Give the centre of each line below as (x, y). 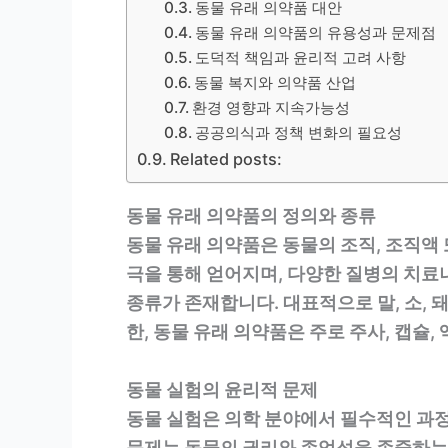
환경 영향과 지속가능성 (271, 107)
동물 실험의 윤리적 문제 (222, 389)
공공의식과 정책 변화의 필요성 (299, 132)
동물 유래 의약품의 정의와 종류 (251, 215)
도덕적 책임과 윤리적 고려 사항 (301, 57)
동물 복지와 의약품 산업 (275, 82)
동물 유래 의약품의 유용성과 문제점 (316, 32)
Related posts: (226, 158)
